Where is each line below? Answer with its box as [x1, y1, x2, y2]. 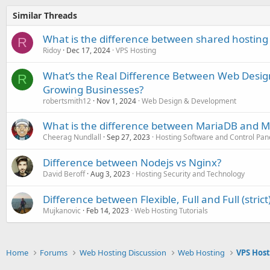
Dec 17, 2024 [66, 45, 110, 55]
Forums [40, 247, 68, 258]
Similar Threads [13, 10, 77, 21]
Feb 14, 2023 [86, 206, 129, 216]
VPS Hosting [116, 45, 156, 55]
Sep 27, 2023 [107, 132, 150, 142]
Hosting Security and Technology [136, 169, 245, 179]
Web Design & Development [142, 96, 236, 106]
